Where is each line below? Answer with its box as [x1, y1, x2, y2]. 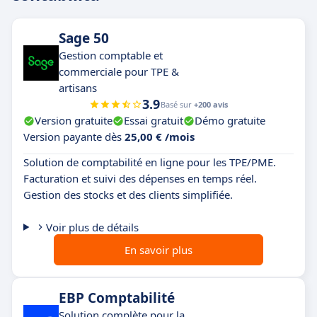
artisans [59, 81, 97, 95]
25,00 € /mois [125, 129, 195, 144]
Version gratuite [35, 113, 113, 127]
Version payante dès [23, 129, 125, 144]
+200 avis [194, 99, 228, 110]
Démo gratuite [195, 113, 265, 127]
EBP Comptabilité [59, 289, 175, 307]
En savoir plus [125, 243, 192, 257]
